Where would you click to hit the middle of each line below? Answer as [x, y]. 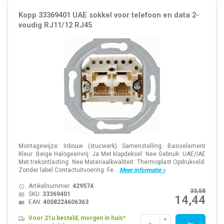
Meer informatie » [142, 170]
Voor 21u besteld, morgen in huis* [77, 218]
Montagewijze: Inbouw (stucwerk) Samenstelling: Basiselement [112, 146]
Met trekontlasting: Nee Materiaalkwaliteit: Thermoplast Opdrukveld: [112, 162]
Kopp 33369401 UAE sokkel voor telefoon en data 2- [108, 15]
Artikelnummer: [50, 186]
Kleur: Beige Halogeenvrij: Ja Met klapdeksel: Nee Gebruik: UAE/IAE [112, 154]
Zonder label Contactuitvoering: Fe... [69, 170]
